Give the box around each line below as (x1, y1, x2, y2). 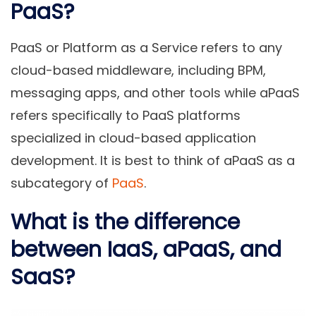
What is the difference (11, 207, 240, 237)
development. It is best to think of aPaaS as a (11, 151, 295, 169)
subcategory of (11, 174, 112, 192)
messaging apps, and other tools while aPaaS (11, 83, 300, 102)
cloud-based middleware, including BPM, (11, 61, 266, 79)
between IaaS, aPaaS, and (11, 234, 281, 265)
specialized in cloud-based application (11, 128, 256, 147)
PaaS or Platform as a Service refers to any (11, 38, 282, 56)
